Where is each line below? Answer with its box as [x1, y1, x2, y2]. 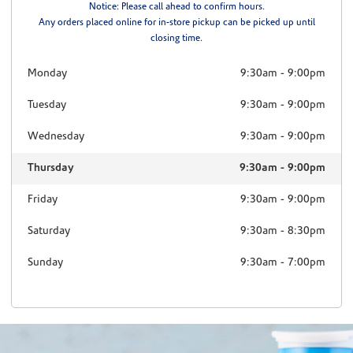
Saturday [27, 225, 70, 238]
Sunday [27, 257, 63, 269]
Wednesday [27, 131, 84, 143]
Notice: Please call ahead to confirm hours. [88, 2, 265, 13]
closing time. [150, 34, 203, 44]
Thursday [27, 162, 74, 175]
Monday [27, 68, 67, 80]
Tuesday [27, 99, 66, 112]
